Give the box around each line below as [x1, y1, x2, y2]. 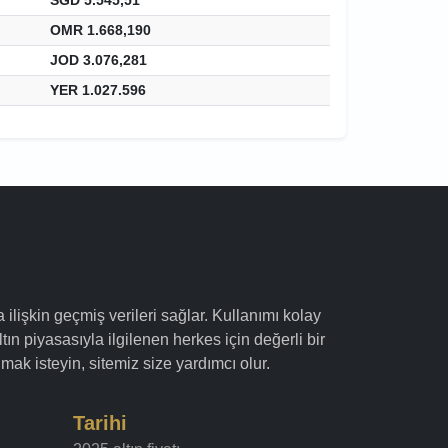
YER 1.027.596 [50, 81, 146, 98]
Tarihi [73, 411, 127, 434]
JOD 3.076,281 [50, 51, 147, 68]
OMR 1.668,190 [50, 21, 151, 38]
